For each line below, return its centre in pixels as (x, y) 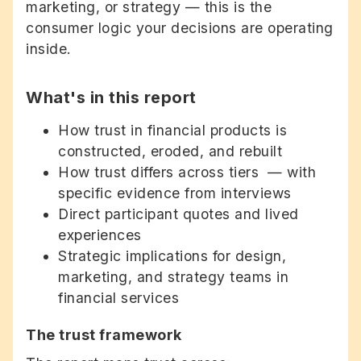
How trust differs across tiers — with (187, 172)
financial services (118, 297)
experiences (100, 234)
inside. (49, 49)
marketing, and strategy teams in (173, 276)
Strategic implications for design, (172, 255)
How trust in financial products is (172, 130)
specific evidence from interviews (175, 193)
